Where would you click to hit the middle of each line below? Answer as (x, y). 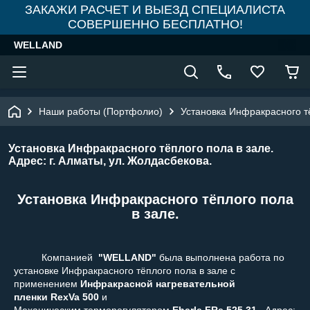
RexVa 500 (75, 297)
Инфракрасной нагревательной (158, 283)
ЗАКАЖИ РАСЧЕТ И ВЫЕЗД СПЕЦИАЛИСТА (155, 10)
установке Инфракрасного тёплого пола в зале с (125, 270)
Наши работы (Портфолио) (101, 111)
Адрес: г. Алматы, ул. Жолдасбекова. (110, 161)
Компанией (55, 257)
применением (47, 283)
